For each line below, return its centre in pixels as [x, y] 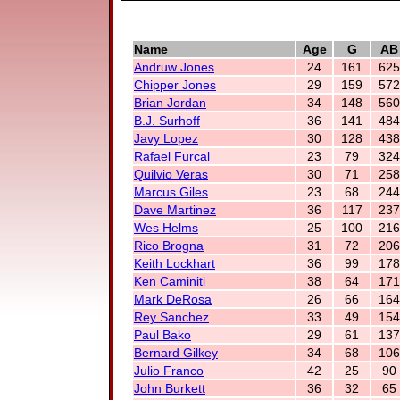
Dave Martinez [175, 210]
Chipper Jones [175, 85]
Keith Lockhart [175, 263]
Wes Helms [166, 228]
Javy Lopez [166, 138]
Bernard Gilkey [176, 353]
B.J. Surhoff [167, 121]
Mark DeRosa [173, 299]
